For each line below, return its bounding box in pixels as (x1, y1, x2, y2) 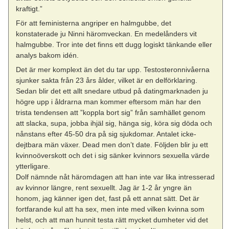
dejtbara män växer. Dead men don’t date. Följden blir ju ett (16, 141, 209, 149)
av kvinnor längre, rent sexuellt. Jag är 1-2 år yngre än (16, 184, 192, 192)
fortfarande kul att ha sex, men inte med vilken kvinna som (16, 205, 205, 214)
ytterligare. (16, 162, 51, 171)
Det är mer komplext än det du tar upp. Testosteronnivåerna (16, 65, 210, 74)
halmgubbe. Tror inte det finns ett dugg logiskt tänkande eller (16, 40, 213, 49)
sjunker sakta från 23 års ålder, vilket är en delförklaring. (16, 76, 198, 85)
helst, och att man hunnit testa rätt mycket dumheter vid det (16, 216, 209, 224)
